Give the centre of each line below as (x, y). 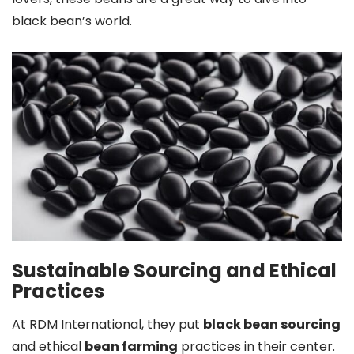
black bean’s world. (72, 21)
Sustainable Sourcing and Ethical (174, 270)
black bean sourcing (272, 324)
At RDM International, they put (107, 324)
